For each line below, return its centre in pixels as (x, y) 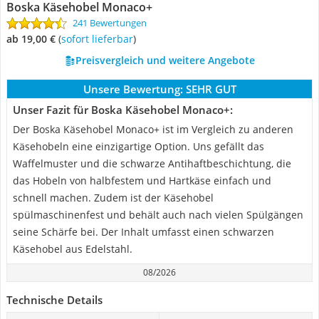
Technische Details (54, 300)
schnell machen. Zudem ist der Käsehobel (113, 198)
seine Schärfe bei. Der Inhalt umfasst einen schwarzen (143, 232)
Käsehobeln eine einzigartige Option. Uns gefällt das (138, 146)
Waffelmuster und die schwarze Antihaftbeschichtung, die (152, 163)
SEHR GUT (211, 89)
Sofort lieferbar (100, 39)
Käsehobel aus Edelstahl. (73, 249)
